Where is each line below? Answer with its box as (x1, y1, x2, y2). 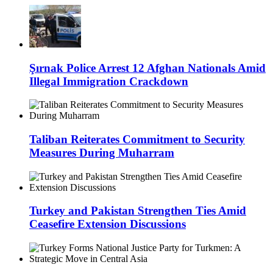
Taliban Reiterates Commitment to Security (29, 133, 245, 146)
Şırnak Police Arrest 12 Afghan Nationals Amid (29, 61, 266, 74)
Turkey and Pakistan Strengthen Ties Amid (29, 204, 246, 218)
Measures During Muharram (29, 146, 174, 160)
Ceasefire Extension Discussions (29, 218, 186, 231)
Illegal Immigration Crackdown (29, 74, 188, 88)
